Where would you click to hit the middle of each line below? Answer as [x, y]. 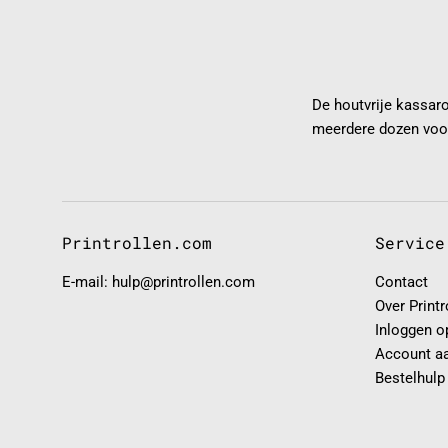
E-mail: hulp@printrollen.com [158, 281]
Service [409, 242]
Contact [401, 281]
